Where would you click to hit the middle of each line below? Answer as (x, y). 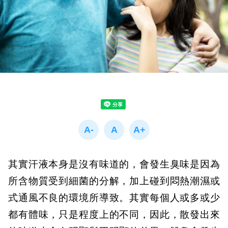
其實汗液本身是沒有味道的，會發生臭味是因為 (114, 164)
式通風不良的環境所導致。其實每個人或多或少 (114, 198)
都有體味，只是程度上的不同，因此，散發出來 (114, 215)
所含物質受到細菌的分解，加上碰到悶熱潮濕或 (114, 181)
